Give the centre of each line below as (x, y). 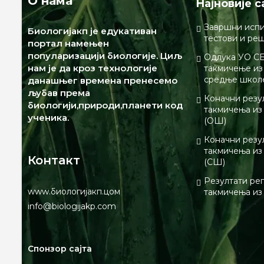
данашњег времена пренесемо (103, 81)
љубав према (59, 93)
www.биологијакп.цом (74, 192)
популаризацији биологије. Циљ (105, 56)
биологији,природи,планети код (105, 105)
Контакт (54, 160)
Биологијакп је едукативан (92, 31)
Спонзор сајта (60, 248)
